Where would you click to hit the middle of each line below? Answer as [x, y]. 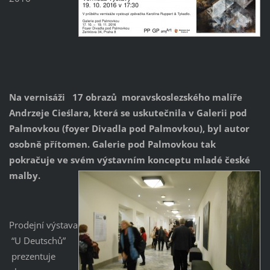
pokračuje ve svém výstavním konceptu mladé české [129, 160]
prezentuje [32, 256]
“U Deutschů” [37, 241]
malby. [24, 176]
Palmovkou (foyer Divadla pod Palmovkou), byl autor [129, 129]
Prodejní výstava [43, 225]
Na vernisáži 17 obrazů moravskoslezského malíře [125, 97]
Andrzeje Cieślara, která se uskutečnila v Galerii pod [128, 113]
